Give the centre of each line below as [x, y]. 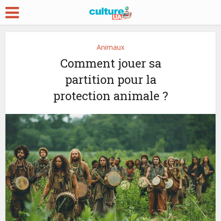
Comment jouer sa [110, 63]
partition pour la [110, 79]
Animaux [110, 47]
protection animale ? [110, 96]
